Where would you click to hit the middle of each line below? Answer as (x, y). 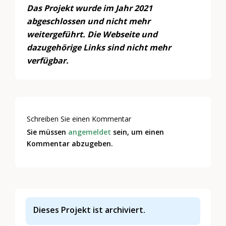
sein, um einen (138, 132)
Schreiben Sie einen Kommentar (79, 119)
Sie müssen (48, 132)
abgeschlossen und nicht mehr (89, 21)
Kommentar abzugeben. (70, 144)
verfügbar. (48, 61)
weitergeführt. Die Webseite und (92, 35)
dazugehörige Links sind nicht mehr (99, 48)
